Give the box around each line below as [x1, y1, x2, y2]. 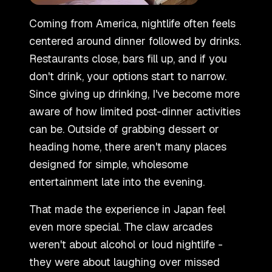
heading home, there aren [29, 140, 155, 154]
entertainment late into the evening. [29, 175, 205, 189]
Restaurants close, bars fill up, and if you [29, 52, 227, 66]
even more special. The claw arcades [29, 220, 212, 234]
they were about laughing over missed [29, 255, 220, 270]
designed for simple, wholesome [29, 157, 188, 172]
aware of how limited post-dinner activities [29, 104, 240, 119]
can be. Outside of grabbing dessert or [29, 122, 219, 137]
